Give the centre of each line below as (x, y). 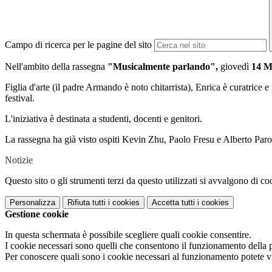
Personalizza (32, 203)
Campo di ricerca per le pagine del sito (78, 45)
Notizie (19, 160)
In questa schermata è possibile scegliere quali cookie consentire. (128, 235)
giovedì (235, 67)
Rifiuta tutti (87, 203)
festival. (20, 98)
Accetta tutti (173, 203)
